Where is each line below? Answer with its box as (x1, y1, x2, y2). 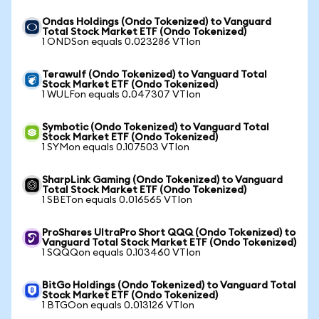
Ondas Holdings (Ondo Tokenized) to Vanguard (42, 17, 271, 27)
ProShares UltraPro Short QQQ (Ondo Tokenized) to (42, 228, 296, 238)
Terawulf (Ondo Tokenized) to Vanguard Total (42, 70, 267, 80)
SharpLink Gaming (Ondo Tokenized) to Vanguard (42, 175, 283, 185)
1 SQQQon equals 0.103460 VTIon (42, 248, 201, 258)
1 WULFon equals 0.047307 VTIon (42, 90, 201, 100)
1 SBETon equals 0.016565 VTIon (42, 195, 192, 205)
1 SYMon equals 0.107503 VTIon (42, 142, 189, 152)
